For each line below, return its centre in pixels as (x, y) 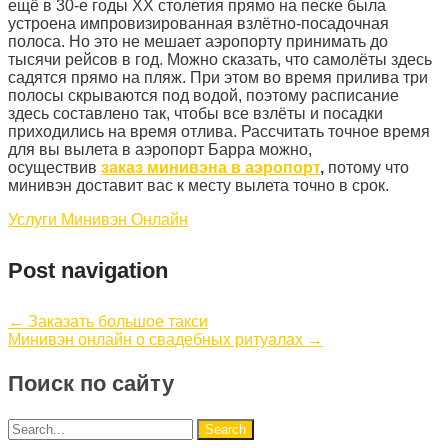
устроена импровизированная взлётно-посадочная (198, 23)
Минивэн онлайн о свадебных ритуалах (157, 340)
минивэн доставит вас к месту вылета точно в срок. (200, 185)
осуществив (54, 167)
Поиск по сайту (91, 384)
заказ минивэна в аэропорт (210, 167)
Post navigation (88, 271)
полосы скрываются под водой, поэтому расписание (203, 95)
